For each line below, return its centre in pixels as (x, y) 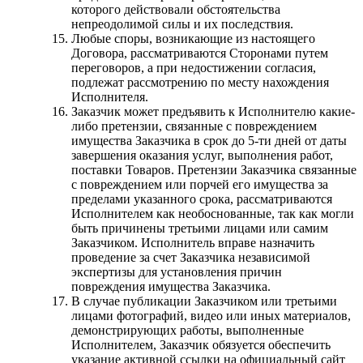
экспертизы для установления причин (177, 271)
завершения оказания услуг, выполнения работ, (202, 155)
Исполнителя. (110, 96)
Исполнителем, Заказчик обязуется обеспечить (201, 344)
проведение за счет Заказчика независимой (191, 257)
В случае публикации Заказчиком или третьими (204, 301)
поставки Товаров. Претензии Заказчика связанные (214, 169)
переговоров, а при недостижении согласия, (194, 67)
